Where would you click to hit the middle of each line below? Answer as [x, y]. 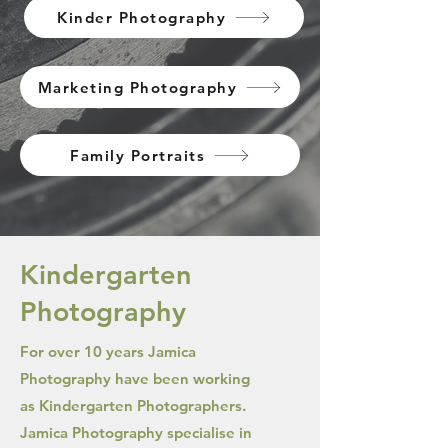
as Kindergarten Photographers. [133, 405]
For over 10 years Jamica [108, 351]
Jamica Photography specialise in [136, 432]
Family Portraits [137, 155]
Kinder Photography [141, 17]
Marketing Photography [137, 87]
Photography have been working [135, 378]
